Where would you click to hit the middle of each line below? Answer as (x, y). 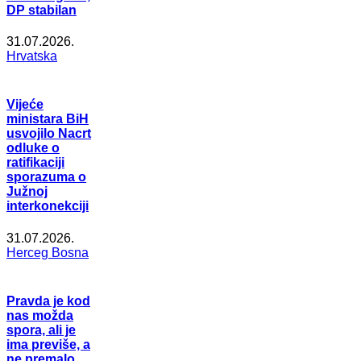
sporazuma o (46, 177)
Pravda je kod (48, 301)
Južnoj (27, 192)
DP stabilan (41, 10)
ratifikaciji (35, 163)
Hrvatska (32, 56)
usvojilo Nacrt (49, 134)
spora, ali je (41, 330)
